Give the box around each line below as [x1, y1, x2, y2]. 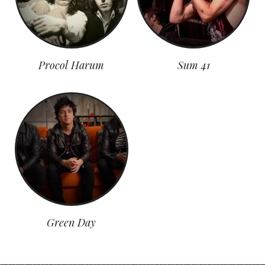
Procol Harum [38, 57, 105, 72]
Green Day [47, 215, 96, 230]
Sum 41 [177, 57, 210, 72]
